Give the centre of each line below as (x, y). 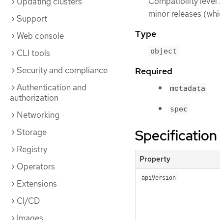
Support (32, 19)
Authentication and (52, 87)
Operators (36, 166)
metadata (188, 88)
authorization (34, 98)
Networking (38, 115)
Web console (40, 36)
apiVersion (159, 178)
